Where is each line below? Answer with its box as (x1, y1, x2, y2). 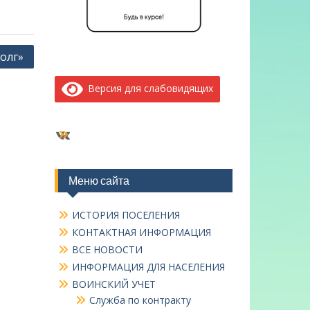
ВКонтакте (53, 122, 137, 146)
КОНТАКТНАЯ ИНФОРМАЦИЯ (71, 226, 211, 239)
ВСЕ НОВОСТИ (71, 243, 143, 257)
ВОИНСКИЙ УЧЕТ (71, 277, 156, 291)
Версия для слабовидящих (83, 81, 213, 95)
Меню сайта (68, 174, 129, 188)
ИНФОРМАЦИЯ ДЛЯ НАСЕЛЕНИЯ (71, 260, 225, 274)
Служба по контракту (89, 293, 191, 307)
